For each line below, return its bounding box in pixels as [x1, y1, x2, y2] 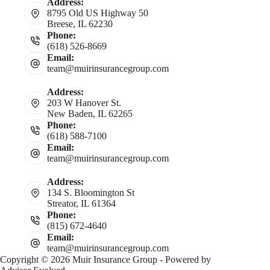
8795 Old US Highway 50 [46, 8, 148, 18]
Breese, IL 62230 [46, 19, 113, 29]
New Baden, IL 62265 [46, 108, 133, 119]
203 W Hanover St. [46, 98, 121, 108]
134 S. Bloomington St [46, 187, 134, 198]
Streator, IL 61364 [46, 198, 116, 209]
